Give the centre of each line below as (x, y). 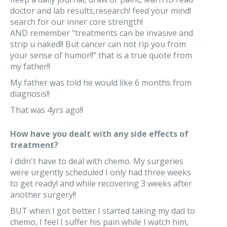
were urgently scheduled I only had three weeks (101, 172)
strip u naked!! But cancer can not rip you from (98, 44)
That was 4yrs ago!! (47, 110)
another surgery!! (43, 195)
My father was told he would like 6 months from (101, 83)
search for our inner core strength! (77, 22)
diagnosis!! (30, 94)
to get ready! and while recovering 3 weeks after (101, 183)
